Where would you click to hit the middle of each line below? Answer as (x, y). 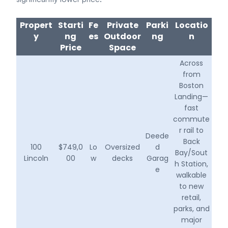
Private (122, 25)
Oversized (122, 147)
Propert (36, 25)
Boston (191, 85)
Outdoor (122, 36)
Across (191, 63)
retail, (191, 197)
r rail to (191, 130)
